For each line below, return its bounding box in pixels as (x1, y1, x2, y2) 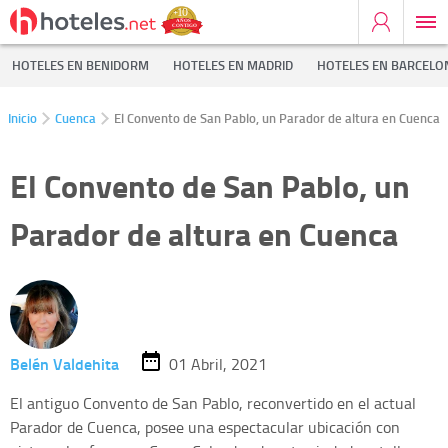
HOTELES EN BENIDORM (12, 56, 149, 74)
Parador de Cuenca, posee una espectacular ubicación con (10, 416, 400, 439)
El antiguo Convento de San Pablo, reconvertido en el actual (10, 392, 416, 415)
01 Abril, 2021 (169, 352, 268, 375)
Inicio (8, 109, 37, 127)
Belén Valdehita (10, 351, 119, 375)
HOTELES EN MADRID (173, 56, 293, 74)
